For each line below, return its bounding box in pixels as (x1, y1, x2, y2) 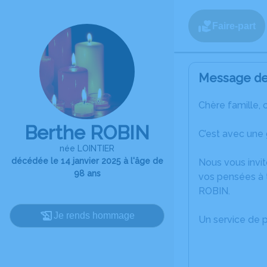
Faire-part (212, 20, 256, 31)
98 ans (73, 169, 101, 178)
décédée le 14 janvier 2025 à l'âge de (11, 156, 163, 166)
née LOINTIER (60, 144, 114, 153)
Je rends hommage (54, 210, 135, 221)
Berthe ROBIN (24, 122, 150, 144)
